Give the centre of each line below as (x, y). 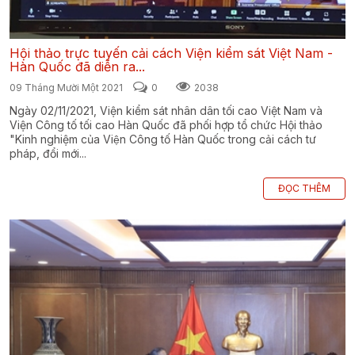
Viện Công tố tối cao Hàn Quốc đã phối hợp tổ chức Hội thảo (166, 125)
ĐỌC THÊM (304, 189)
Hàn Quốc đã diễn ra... (77, 67)
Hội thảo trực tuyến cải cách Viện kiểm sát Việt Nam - (171, 53)
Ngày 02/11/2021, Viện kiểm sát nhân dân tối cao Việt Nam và (166, 111)
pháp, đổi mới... (48, 154)
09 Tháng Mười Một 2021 (66, 88)
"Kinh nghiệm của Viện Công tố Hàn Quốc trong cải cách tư (163, 139)
